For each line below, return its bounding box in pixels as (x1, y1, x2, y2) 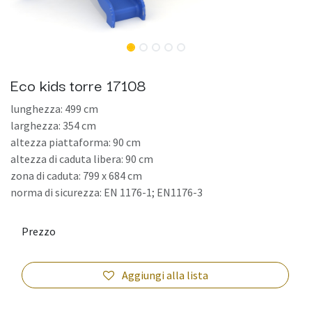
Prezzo (22, 224, 56, 238)
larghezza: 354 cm (10, 118, 96, 132)
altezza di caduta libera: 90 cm (10, 151, 153, 166)
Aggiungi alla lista (121, 267, 208, 282)
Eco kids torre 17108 (10, 72, 146, 96)
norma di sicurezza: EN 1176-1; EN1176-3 (10, 185, 203, 199)
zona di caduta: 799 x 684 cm (10, 168, 142, 182)
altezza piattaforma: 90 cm (10, 134, 141, 149)
